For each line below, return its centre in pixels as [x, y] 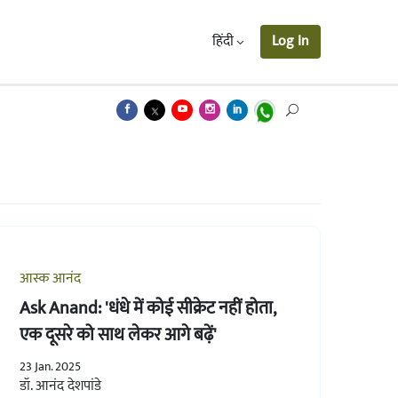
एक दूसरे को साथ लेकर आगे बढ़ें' [118, 334]
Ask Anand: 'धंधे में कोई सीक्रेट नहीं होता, [147, 308]
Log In [291, 41]
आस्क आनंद [50, 278]
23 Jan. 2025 [50, 366]
